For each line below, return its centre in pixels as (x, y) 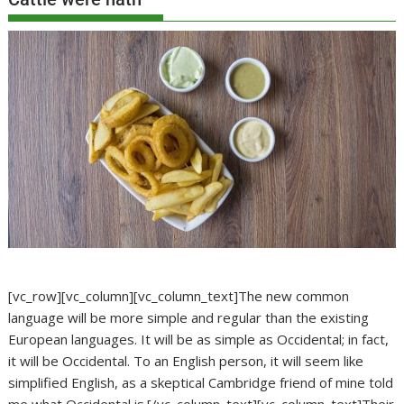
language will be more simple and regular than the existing (189, 318)
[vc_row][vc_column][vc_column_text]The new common (179, 296)
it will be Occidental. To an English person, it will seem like (186, 361)
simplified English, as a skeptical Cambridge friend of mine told (201, 383)
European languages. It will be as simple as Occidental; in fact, (199, 340)
